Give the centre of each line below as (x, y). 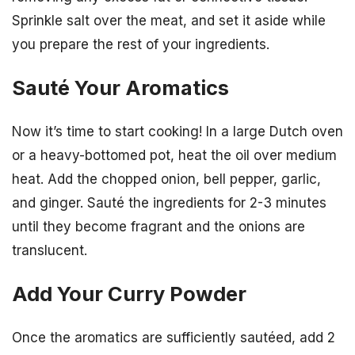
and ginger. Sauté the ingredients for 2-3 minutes (169, 202)
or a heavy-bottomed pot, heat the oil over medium (174, 155)
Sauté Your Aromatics (120, 87)
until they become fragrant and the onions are (158, 226)
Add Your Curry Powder (129, 294)
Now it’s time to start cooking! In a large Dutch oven (177, 131)
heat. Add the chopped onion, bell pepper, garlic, (166, 179)
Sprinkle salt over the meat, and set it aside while (169, 20)
